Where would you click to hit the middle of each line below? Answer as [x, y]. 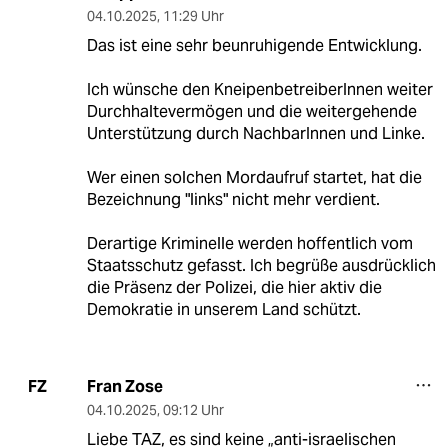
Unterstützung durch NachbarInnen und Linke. [255, 133]
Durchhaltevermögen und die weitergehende [251, 111]
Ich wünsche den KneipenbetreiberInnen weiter [259, 89]
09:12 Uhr [193, 409]
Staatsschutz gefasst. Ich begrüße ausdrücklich [261, 265]
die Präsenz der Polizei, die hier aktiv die [234, 287]
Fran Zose [124, 386]
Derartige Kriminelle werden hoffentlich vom [249, 243]
